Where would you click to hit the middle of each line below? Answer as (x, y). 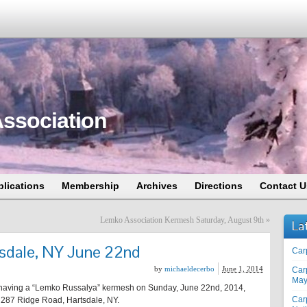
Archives (157, 186)
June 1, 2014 (243, 269)
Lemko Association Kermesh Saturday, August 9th (182, 220)
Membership (90, 186)
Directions (219, 186)
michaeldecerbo (189, 269)
